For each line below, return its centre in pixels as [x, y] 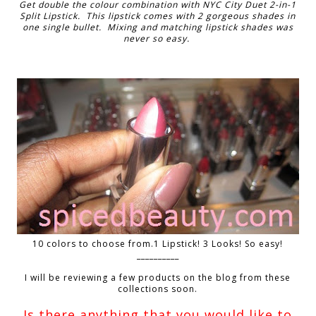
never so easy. [158, 38]
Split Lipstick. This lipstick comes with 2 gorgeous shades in [158, 16]
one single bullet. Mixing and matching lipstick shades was [158, 27]
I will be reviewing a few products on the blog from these [158, 277]
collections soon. [158, 288]
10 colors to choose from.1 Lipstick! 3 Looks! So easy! [158, 243]
